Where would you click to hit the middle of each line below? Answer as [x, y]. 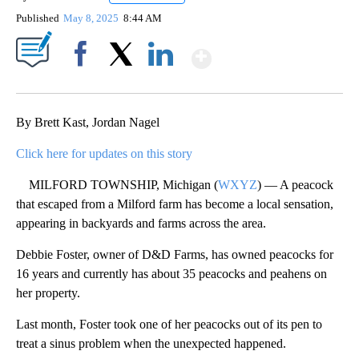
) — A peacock [295, 185]
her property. [48, 293]
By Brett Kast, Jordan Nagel [88, 123]
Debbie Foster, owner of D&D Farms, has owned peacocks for [175, 255]
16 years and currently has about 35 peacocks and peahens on [171, 274]
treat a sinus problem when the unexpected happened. [151, 344]
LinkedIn [161, 82]
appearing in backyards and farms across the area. [141, 224]
